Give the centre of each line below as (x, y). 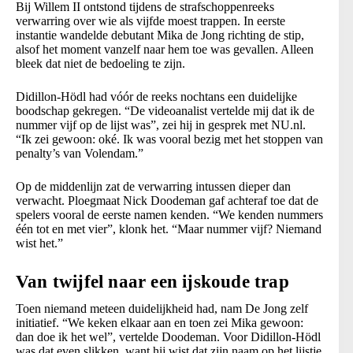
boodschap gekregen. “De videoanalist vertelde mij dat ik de (165, 111)
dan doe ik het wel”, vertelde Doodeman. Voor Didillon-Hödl (168, 337)
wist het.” (39, 243)
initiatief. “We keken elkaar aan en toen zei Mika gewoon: (160, 323)
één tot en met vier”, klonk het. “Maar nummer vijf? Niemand (169, 229)
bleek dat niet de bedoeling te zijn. (100, 64)
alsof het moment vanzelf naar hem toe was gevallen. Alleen (165, 50)
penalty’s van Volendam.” (80, 154)
